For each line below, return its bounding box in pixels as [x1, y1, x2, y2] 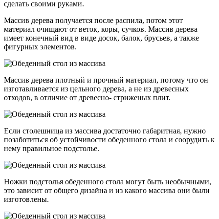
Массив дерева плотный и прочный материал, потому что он [4, 76, 208, 85]
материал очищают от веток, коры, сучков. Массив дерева [4, 25, 197, 34]
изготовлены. [4, 195, 49, 204]
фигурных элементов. [4, 43, 77, 51]
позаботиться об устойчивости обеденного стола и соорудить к [4, 135, 215, 144]
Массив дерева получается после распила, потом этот [4, 16, 183, 25]
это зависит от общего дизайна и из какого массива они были [4, 186, 210, 195]
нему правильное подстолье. [4, 144, 99, 153]
